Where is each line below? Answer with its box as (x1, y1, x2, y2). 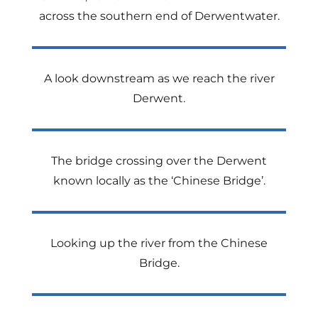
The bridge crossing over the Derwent (51, 154, 267, 168)
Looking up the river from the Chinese (50, 236, 268, 250)
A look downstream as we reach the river (43, 72, 275, 85)
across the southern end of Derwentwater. (38, 9, 280, 23)
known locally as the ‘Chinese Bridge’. (53, 174, 265, 187)
